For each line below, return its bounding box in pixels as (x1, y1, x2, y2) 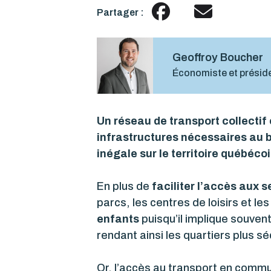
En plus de (97, 180, 149, 192)
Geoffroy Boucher (172, 51, 263, 64)
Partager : (97, 7, 144, 18)
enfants (97, 212, 139, 225)
